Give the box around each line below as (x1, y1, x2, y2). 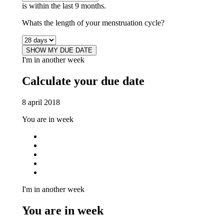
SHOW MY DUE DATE (25, 46, 92, 54)
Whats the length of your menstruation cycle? (21, 18, 164, 27)
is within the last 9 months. (21, 1, 106, 10)
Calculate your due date (21, 74, 144, 87)
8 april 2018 (21, 97, 60, 106)
